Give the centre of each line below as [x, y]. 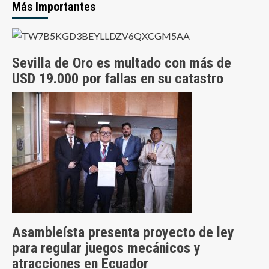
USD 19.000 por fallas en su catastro [118, 79]
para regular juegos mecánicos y [106, 248]
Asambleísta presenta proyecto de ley [123, 233]
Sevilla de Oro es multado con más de [122, 63]
